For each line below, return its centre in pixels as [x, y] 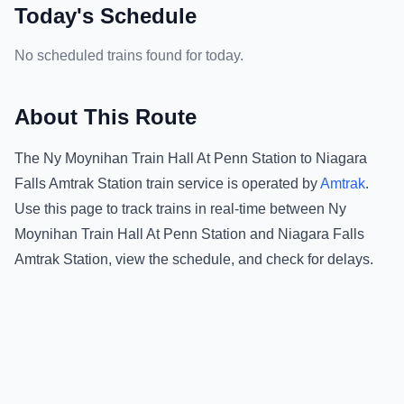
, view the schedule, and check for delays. [241, 259]
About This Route [106, 117]
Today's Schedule [106, 16]
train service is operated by [230, 184]
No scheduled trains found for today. [129, 55]
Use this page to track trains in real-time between [171, 209]
